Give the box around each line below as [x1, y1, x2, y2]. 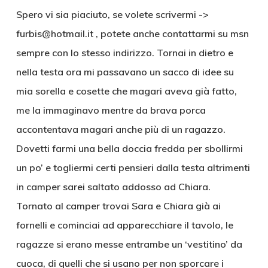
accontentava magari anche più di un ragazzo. [16, 123, 226, 135]
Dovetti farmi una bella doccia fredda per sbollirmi [16, 142, 243, 154]
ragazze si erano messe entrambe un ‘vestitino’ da [16, 238, 242, 250]
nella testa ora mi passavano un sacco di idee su [16, 66, 234, 78]
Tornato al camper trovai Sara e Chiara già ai [16, 200, 221, 212]
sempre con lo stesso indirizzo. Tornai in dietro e [16, 47, 233, 59]
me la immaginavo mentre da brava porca [16, 104, 206, 116]
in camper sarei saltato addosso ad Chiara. [16, 181, 211, 193]
